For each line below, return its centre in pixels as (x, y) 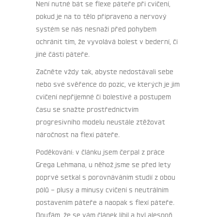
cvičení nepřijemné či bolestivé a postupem (103, 96)
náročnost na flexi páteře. (78, 134)
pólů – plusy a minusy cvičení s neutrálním (102, 189)
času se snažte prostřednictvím (87, 109)
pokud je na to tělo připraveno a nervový (101, 16)
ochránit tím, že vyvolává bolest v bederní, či (107, 41)
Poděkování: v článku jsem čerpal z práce (100, 151)
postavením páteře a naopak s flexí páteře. (105, 202)
